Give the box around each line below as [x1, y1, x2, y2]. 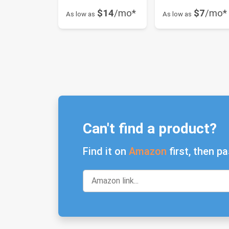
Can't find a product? [83, 120, 217, 137]
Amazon [129, 145, 167, 157]
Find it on [83, 145, 129, 157]
